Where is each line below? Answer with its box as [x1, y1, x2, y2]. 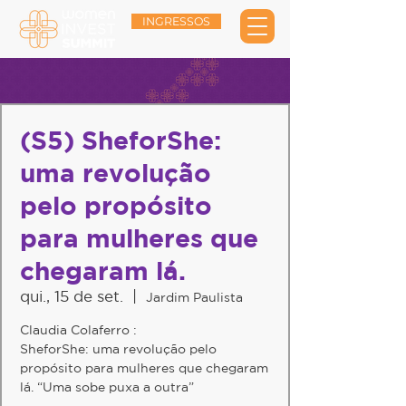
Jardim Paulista [146, 290, 243, 304]
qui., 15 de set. [20, 287, 123, 304]
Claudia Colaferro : [20, 323, 137, 337]
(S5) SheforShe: [20, 125, 221, 154]
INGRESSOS [142, 14, 210, 28]
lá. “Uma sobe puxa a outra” [20, 380, 194, 394]
